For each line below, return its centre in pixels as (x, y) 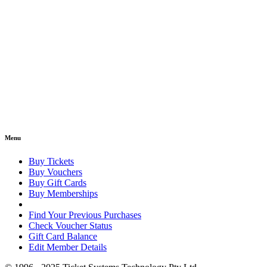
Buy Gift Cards (58, 183)
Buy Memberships (63, 194)
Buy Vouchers (55, 172)
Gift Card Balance (63, 237)
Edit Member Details (68, 247)
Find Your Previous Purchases (85, 215)
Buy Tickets (51, 162)
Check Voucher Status (70, 226)
